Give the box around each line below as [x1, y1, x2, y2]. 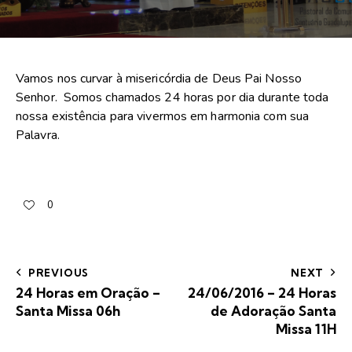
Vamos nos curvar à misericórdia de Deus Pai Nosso [16, 70, 302, 88]
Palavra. [16, 126, 60, 145]
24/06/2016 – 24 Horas [188, 284, 336, 301]
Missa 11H [276, 320, 336, 337]
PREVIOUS [27, 266, 90, 279]
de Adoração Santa [211, 302, 336, 319]
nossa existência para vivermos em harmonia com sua [16, 108, 310, 126]
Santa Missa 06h [16, 302, 120, 319]
